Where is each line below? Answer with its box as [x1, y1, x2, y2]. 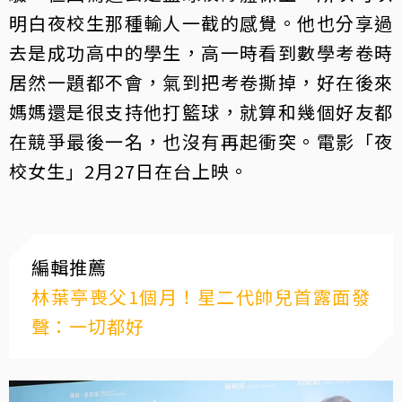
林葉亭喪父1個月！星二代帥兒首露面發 [31, 283, 371, 310]
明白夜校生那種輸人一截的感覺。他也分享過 [9, 9, 393, 36]
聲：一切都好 [31, 312, 144, 339]
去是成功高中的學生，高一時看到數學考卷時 [9, 39, 393, 66]
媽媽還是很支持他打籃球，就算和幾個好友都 [9, 98, 393, 125]
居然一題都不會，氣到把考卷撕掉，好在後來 [9, 68, 393, 95]
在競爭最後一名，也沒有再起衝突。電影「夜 [9, 127, 393, 154]
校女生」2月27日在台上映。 [9, 157, 249, 184]
